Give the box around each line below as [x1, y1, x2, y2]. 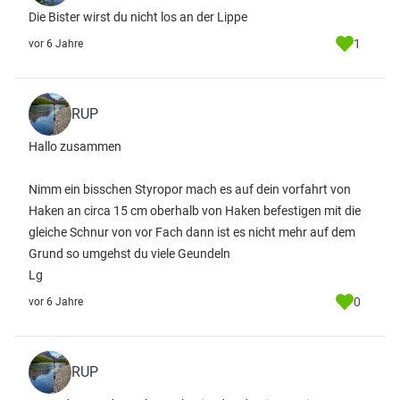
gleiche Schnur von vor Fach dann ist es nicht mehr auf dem [29, 225, 355, 239]
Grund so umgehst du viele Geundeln [29, 246, 230, 261]
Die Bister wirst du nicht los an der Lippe [29, 10, 247, 24]
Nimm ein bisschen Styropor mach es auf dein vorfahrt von [29, 182, 351, 196]
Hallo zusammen [29, 139, 121, 154]
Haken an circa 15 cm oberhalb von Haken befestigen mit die [29, 204, 361, 218]
